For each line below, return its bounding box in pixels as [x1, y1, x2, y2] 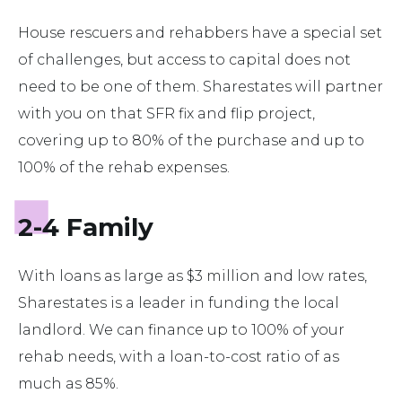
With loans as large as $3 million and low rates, [18, 267, 367, 285]
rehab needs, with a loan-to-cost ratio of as [18, 348, 339, 366]
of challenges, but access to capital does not [18, 51, 351, 69]
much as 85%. [18, 375, 118, 393]
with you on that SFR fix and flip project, [18, 105, 315, 123]
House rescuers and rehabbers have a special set [18, 24, 382, 42]
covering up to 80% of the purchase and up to [18, 132, 364, 150]
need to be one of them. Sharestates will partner [18, 78, 383, 96]
